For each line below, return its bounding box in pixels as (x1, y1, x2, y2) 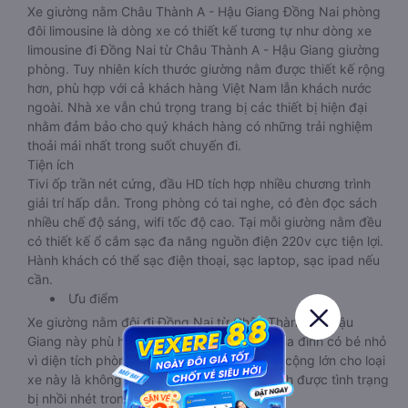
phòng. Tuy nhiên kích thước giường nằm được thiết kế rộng (27, 61, 385, 76)
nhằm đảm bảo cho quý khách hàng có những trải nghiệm (27, 118, 372, 134)
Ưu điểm (68, 291, 118, 306)
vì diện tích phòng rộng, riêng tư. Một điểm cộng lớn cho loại (27, 352, 385, 368)
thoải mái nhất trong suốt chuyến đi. (27, 138, 241, 153)
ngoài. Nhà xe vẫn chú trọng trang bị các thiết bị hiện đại (27, 99, 367, 115)
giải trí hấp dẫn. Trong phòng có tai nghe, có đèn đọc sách (27, 195, 377, 210)
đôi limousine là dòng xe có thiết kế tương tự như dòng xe (27, 23, 372, 38)
